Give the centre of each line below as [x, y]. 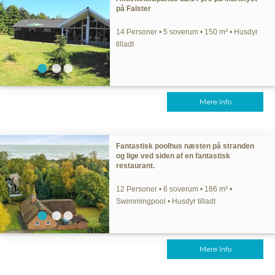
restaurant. [136, 166]
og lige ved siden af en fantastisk [173, 156]
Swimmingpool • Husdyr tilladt [166, 201]
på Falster [134, 9]
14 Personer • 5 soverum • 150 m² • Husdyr [187, 32]
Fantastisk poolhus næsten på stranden [185, 146]
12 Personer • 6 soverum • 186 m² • [174, 189]
